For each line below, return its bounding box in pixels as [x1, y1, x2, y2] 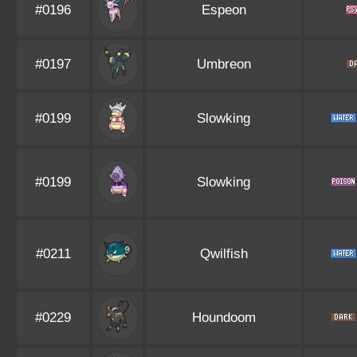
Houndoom [191, 310, 256, 325]
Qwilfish [199, 246, 248, 261]
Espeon [201, 2, 246, 18]
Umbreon [196, 57, 251, 72]
